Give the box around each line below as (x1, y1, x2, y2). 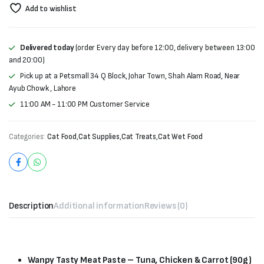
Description (9, 200, 54, 212)
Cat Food (47, 132, 77, 141)
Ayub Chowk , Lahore (9, 83, 76, 93)
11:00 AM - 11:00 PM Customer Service (19, 99, 150, 109)
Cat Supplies (78, 132, 120, 141)
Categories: (9, 132, 45, 141)
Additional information (54, 200, 144, 212)
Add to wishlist (25, 4, 77, 14)
